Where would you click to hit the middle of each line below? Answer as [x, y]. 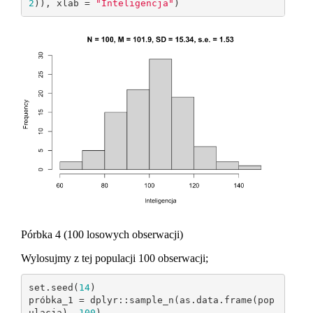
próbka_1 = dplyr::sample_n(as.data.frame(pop [151, 300]
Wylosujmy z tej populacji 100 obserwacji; [115, 259]
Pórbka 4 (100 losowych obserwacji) [102, 235]
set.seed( [53, 287]
